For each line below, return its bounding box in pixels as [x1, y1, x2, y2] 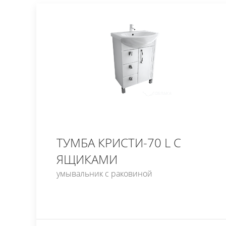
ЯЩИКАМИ [56, 151, 118, 167]
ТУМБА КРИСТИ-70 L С [56, 134, 181, 151]
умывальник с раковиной [56, 168, 152, 179]
